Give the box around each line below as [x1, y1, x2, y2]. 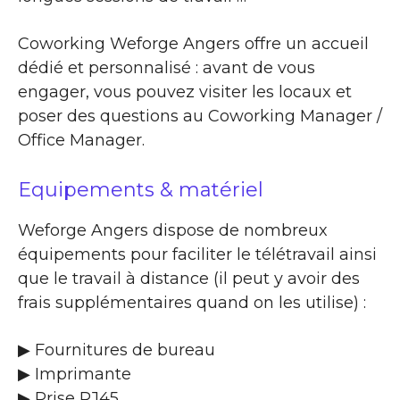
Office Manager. [18, 129, 145, 150]
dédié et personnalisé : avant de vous [18, 57, 315, 78]
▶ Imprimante [18, 363, 131, 384]
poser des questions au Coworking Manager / [18, 105, 382, 126]
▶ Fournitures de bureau [18, 339, 215, 360]
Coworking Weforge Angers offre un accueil [18, 33, 369, 54]
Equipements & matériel [18, 177, 263, 202]
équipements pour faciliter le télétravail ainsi [18, 244, 377, 264]
